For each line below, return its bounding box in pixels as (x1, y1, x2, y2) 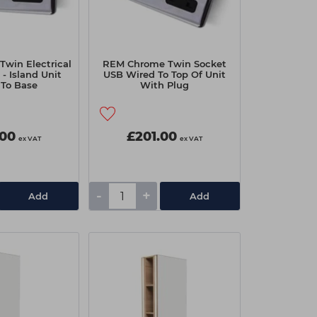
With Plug (139, 79, 189, 91)
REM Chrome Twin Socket (102, 58, 226, 69)
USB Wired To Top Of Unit (103, 69, 226, 80)
